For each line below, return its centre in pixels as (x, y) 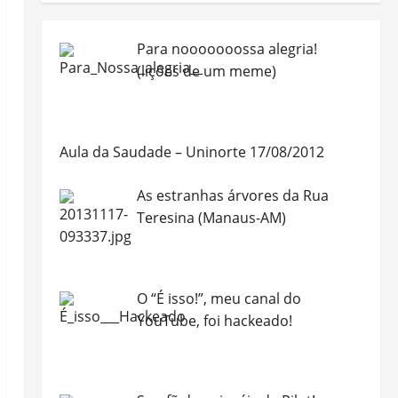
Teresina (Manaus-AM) (211, 217)
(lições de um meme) (206, 71)
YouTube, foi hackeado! (214, 320)
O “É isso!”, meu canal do (219, 298)
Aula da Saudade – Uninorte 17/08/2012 (191, 151)
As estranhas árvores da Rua (232, 195)
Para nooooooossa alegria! (227, 49)
